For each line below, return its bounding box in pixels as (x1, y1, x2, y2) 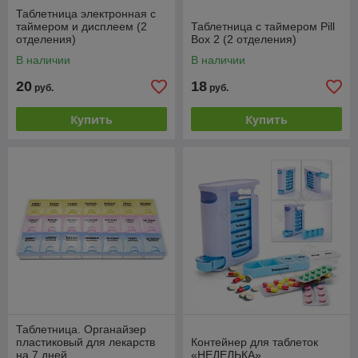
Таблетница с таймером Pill (191, 20, 335, 33)
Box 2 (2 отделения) (191, 33, 296, 46)
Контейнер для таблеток (191, 336, 318, 348)
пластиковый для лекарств (16, 336, 155, 348)
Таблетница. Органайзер (16, 323, 146, 336)
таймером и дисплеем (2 (16, 20, 147, 33)
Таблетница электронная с (16, 7, 156, 20)
